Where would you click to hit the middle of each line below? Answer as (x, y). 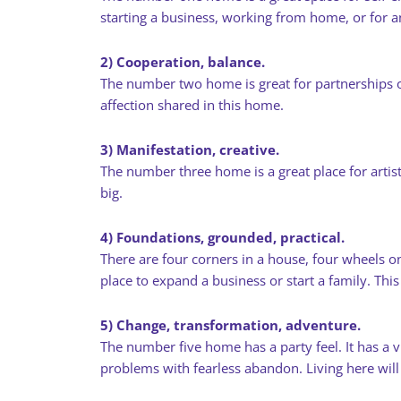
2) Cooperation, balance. (183, 62)
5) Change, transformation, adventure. (230, 325)
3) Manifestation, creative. (190, 149)
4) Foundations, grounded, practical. (222, 237)
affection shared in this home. (192, 105)
